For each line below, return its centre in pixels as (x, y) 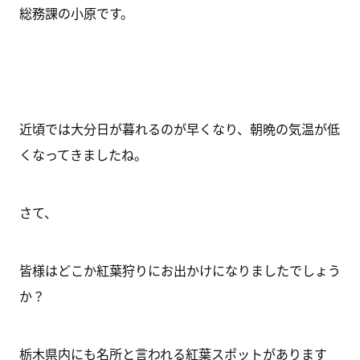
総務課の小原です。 (76, 13)
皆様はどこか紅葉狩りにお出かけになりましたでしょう (180, 270)
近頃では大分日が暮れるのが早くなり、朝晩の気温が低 (179, 129)
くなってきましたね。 (83, 154)
